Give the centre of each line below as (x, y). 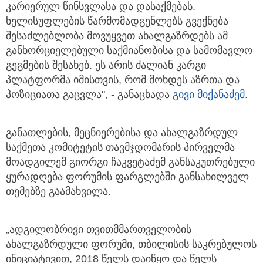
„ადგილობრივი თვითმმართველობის (99, 230)
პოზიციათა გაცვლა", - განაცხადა (89, 95)
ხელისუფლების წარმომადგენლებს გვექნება (117, 21)
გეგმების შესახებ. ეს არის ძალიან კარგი (106, 65)
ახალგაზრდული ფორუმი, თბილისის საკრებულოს (131, 245)
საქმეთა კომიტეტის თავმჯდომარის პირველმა (120, 148)
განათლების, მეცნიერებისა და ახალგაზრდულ (122, 133)
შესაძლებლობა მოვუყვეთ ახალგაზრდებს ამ (117, 36)
